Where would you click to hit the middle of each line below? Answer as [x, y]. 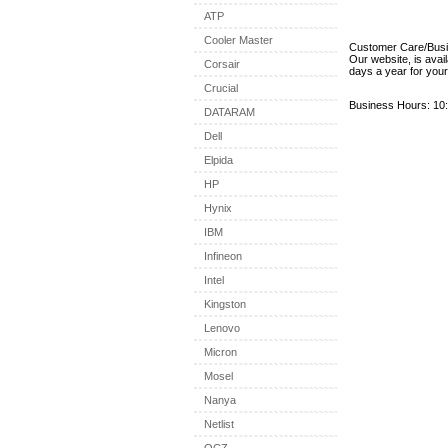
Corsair [222, 64]
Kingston [225, 304]
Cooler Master [238, 40]
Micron [220, 352]
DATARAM [229, 112]
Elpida [218, 160]
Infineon [223, 256]
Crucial [221, 88]
